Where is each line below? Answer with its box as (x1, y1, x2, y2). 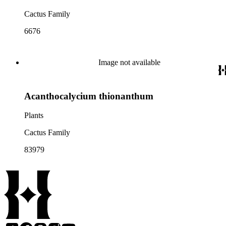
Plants (24, 111, 43, 120)
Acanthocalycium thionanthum (24, 90, 153, 101)
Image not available (98, 58, 160, 67)
